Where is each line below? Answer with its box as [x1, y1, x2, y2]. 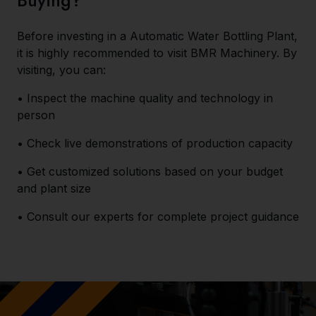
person [17, 108, 55, 122]
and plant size [17, 181, 91, 195]
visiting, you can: [17, 63, 106, 77]
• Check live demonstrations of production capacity [17, 136, 293, 150]
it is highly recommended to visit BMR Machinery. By [17, 46, 297, 60]
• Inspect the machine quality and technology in [17, 91, 273, 105]
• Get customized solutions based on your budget [17, 164, 283, 178]
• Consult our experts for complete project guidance [17, 209, 299, 224]
